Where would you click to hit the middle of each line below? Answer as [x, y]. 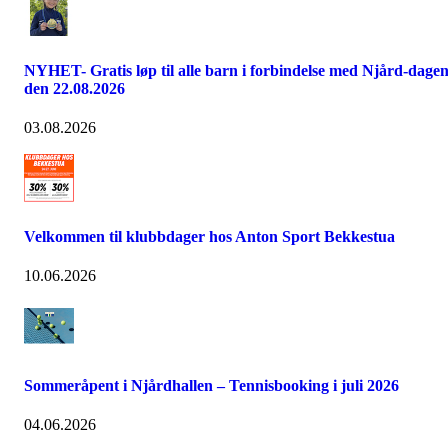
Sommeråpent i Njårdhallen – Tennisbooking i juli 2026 [211, 385]
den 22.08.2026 [74, 88]
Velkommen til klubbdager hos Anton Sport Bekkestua [209, 237]
